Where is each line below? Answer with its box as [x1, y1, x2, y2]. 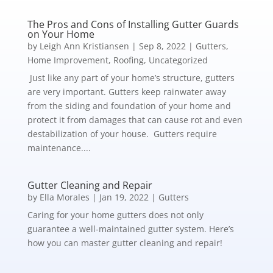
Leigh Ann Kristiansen [39, 40, 129, 52]
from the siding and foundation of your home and [27, 99, 231, 112]
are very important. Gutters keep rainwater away [27, 85, 226, 97]
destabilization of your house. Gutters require [27, 127, 217, 140]
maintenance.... [27, 141, 91, 154]
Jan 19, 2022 [99, 191, 149, 203]
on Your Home [27, 27, 94, 41]
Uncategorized [148, 54, 208, 66]
